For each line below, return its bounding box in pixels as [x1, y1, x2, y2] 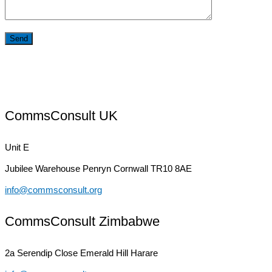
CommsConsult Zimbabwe [5, 214, 160, 229]
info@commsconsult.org [5, 185, 102, 195]
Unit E [5, 142, 29, 153]
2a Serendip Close [5, 248, 80, 259]
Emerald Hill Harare [80, 248, 158, 259]
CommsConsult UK [5, 108, 118, 124]
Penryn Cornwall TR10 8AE [83, 163, 192, 174]
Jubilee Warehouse [5, 163, 83, 174]
